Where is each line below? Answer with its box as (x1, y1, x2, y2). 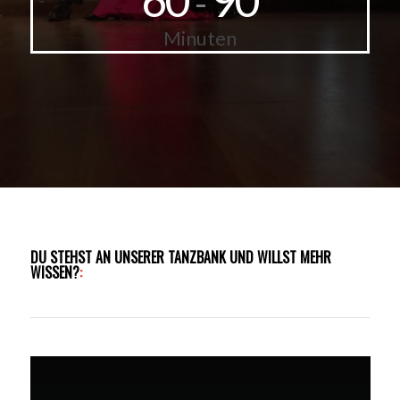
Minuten (162, 25, 237, 50)
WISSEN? (29, 261, 79, 283)
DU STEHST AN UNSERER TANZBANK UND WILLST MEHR (29, 246, 331, 268)
